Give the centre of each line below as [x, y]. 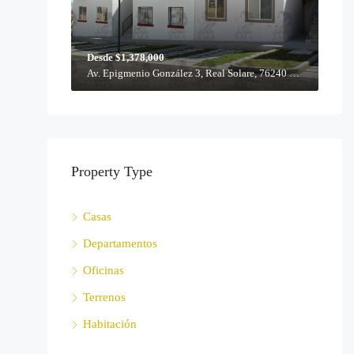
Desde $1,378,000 [125, 57]
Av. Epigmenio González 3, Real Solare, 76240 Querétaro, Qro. [294, 73]
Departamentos [120, 243]
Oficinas [103, 270]
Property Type [111, 171]
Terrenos [104, 297]
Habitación [109, 324]
